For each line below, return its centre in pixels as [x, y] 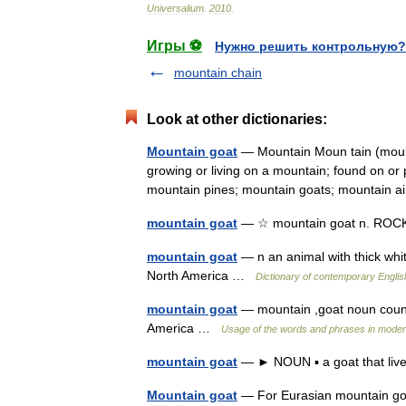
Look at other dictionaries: [237, 119]
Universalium [175, 8]
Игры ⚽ [174, 46]
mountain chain [218, 72]
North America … [201, 275]
